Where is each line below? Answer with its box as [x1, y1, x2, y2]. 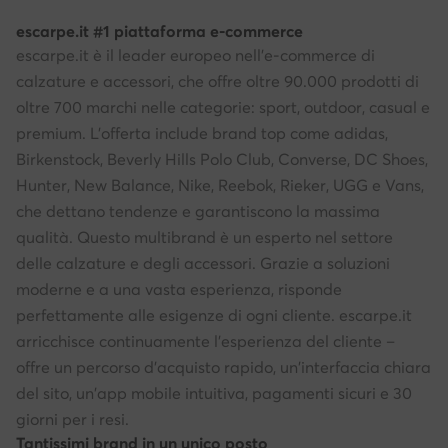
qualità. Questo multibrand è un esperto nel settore [16, 227, 393, 248]
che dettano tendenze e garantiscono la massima [16, 201, 380, 222]
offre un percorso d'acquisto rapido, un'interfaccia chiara [16, 357, 431, 378]
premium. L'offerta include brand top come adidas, [16, 123, 388, 144]
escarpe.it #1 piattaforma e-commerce [16, 21, 303, 42]
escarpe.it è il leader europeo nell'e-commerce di [16, 45, 375, 66]
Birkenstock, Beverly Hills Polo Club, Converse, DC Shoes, [16, 149, 428, 170]
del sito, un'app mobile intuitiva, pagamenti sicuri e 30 [16, 383, 412, 404]
